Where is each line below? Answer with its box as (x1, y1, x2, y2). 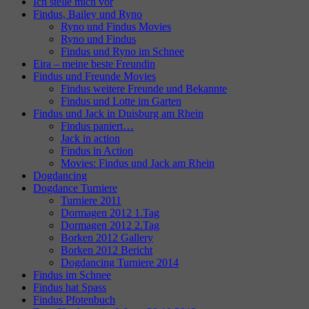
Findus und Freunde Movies (33, 70, 156, 82)
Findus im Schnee (33, 269, 111, 281)
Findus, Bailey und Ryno (33, 8, 142, 20)
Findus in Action (61, 145, 133, 157)
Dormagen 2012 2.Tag (61, 219, 159, 231)
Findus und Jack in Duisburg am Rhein (33, 108, 203, 119)
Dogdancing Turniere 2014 (61, 257, 179, 268)
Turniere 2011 (61, 195, 121, 206)
